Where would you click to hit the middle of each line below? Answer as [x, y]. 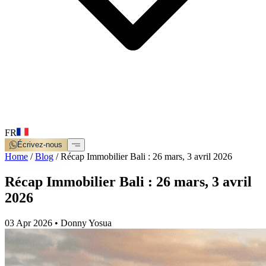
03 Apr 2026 [28, 223]
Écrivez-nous [40, 145]
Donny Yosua [86, 223]
